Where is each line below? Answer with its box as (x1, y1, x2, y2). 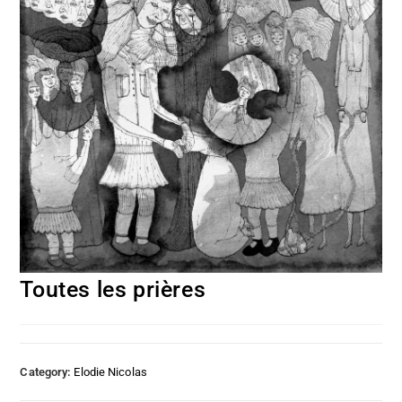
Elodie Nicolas (74, 364, 147, 379)
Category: (20, 364, 74, 379)
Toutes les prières (20, 275, 206, 302)
